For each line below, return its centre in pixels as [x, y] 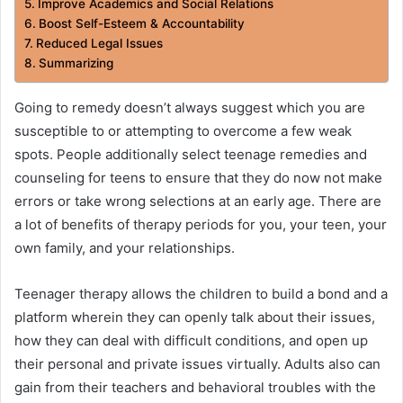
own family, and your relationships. [125, 247]
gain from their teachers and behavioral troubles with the [195, 387]
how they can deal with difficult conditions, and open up [191, 340]
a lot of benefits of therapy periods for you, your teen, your [201, 224]
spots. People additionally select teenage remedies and [191, 154]
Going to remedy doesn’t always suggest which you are [190, 107]
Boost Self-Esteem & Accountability [141, 23]
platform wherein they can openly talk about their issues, [195, 317]
